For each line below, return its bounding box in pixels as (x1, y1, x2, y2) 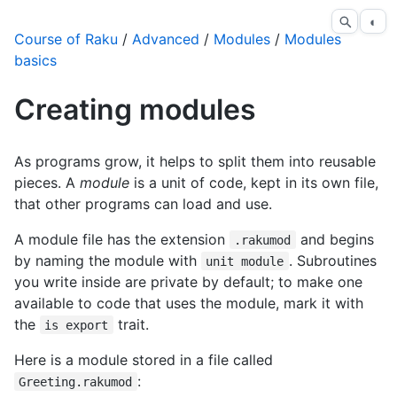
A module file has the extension (14, 230, 230, 248)
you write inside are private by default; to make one (14, 272, 362, 291)
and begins (295, 230, 374, 248)
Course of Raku (14, 30, 118, 48)
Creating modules (14, 92, 256, 127)
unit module (206, 253, 284, 269)
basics (14, 51, 57, 69)
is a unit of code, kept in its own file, (129, 173, 378, 191)
